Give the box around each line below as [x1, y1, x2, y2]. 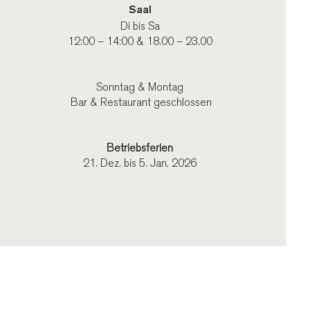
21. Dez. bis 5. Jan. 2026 [83, 157, 197, 170]
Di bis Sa [120, 20, 160, 33]
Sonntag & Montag [96, 81, 184, 93]
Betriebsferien [107, 142, 174, 154]
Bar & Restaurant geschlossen [68, 96, 212, 109]
